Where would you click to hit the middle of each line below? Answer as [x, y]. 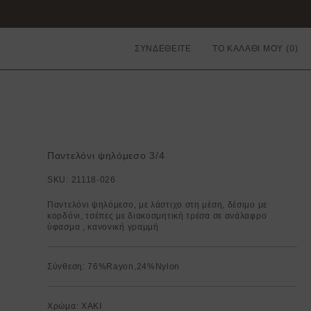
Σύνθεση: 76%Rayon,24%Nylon [114, 267]
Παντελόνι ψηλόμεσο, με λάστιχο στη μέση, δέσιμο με [158, 205]
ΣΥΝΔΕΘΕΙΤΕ [163, 49]
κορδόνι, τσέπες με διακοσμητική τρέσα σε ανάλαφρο [157, 216]
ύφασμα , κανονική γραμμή [104, 227]
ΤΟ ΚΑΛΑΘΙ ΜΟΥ [247, 49]
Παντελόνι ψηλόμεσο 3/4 [106, 155]
